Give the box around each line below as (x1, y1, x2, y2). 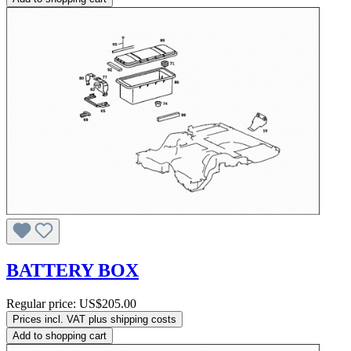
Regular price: (6, 296, 79, 310)
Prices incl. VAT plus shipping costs (13, 313, 176, 325)
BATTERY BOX (6, 259, 139, 280)
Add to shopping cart (13, 329, 107, 342)
